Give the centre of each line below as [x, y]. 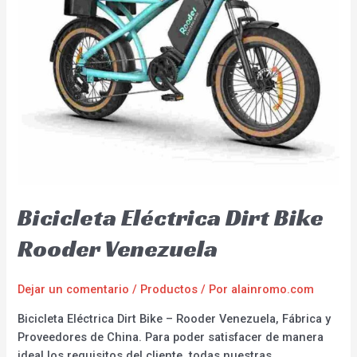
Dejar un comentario [74, 290]
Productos [169, 290]
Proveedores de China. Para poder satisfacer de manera [171, 337]
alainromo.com [273, 290]
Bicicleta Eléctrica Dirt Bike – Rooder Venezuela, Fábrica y [175, 318]
